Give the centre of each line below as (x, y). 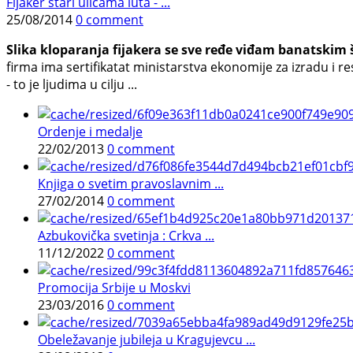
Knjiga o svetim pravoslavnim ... (131, 184)
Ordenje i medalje (90, 132)
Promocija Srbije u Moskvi (114, 288)
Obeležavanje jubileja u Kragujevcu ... (147, 340)
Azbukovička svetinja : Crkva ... (126, 236)
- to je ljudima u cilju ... (72, 85)
